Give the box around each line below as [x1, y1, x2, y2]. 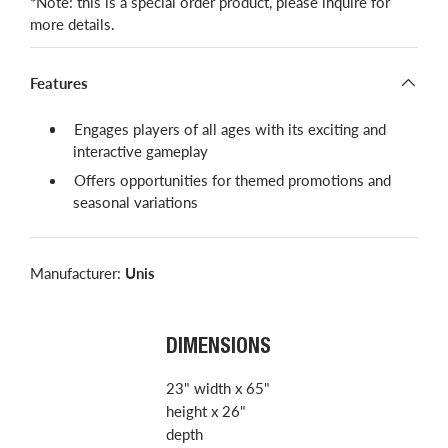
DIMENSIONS [165, 337, 271, 359]
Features [30, 73, 88, 92]
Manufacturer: [30, 264, 125, 283]
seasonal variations [72, 193, 198, 212]
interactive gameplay [72, 141, 208, 160]
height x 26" [165, 402, 246, 421]
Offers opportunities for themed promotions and [74, 171, 391, 190]
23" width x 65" [165, 379, 270, 398]
